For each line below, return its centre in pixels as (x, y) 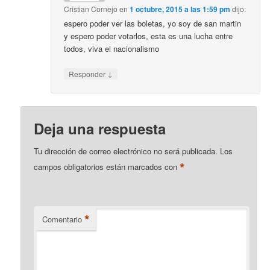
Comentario (62, 219)
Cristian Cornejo (91, 8)
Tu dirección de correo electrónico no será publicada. (126, 151)
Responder (88, 74)
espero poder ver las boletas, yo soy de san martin (153, 23)
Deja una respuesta (100, 129)
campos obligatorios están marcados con (107, 167)
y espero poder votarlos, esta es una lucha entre (149, 36)
